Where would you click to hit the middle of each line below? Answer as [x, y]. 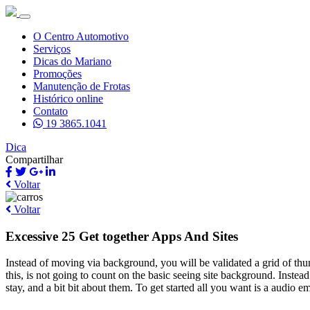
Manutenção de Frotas [82, 86]
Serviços [52, 49]
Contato [51, 111]
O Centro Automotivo [81, 36]
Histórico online [68, 99]
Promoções [57, 74]
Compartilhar [34, 159]
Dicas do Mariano [72, 61]
